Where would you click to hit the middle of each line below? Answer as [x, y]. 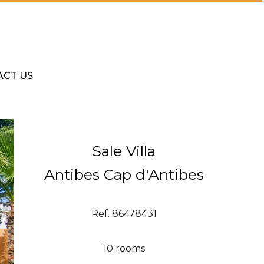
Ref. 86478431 [124, 214]
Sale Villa [124, 151]
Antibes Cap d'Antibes [124, 175]
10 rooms [124, 249]
